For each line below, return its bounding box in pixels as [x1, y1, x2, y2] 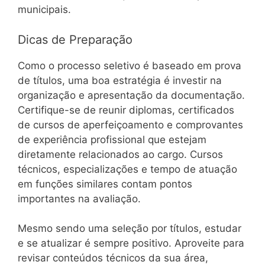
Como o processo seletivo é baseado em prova [18, 59, 241, 72]
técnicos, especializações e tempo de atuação [18, 163, 237, 175]
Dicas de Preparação [18, 32, 132, 47]
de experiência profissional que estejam [18, 133, 206, 146]
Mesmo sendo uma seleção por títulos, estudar [18, 222, 241, 235]
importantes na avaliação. [18, 192, 141, 205]
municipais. [18, 4, 71, 16]
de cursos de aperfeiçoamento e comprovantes [18, 118, 243, 131]
